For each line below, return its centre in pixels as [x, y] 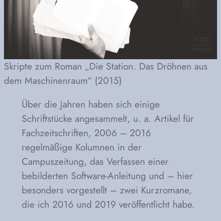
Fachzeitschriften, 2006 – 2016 [86, 133]
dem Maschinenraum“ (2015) [63, 81]
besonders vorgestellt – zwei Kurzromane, [107, 190]
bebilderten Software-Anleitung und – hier [107, 176]
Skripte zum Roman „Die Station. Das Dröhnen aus [106, 66]
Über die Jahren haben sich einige [91, 104]
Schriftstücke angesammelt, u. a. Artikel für [108, 119]
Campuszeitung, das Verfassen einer [95, 162]
